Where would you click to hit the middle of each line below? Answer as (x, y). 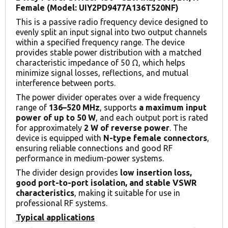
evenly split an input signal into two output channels (111, 32)
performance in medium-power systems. (90, 159)
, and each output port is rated (152, 118)
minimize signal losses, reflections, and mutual (102, 73)
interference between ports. (66, 83)
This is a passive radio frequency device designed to (112, 22)
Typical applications (55, 218)
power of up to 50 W (56, 118)
